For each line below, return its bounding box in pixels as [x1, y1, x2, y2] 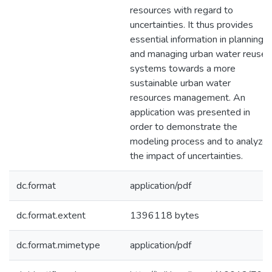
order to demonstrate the [130, 120, 237, 134]
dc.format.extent [16, 209, 86, 222]
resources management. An [130, 91, 245, 104]
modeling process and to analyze [130, 135, 268, 148]
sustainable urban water [130, 76, 231, 90]
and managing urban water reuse [130, 47, 267, 61]
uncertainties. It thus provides [130, 18, 253, 32]
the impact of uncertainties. [130, 149, 243, 163]
